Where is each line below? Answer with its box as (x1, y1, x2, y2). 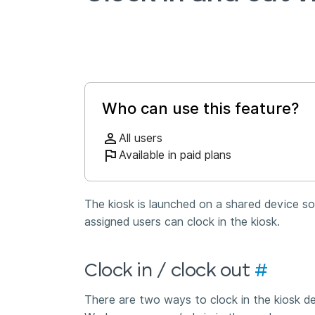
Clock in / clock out (84, 261, 255, 281)
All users (119, 131, 162, 146)
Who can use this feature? (102, 99, 299, 118)
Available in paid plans (119, 148, 231, 162)
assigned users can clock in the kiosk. (84, 215, 280, 229)
